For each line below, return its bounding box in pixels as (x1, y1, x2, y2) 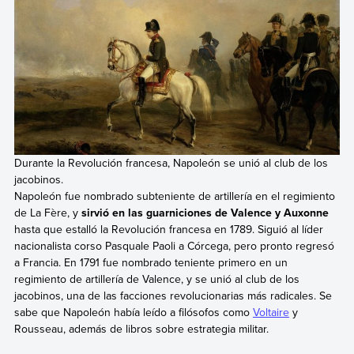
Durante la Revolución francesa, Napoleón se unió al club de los (13, 154, 328, 171)
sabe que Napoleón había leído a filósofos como (13, 303, 253, 320)
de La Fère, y (13, 204, 81, 220)
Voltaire (252, 303, 289, 320)
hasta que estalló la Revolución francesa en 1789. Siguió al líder (13, 220, 323, 237)
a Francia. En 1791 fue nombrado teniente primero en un (13, 254, 288, 270)
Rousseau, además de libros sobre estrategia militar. (13, 320, 269, 337)
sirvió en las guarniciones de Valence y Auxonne (81, 204, 329, 220)
